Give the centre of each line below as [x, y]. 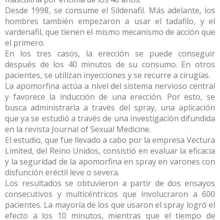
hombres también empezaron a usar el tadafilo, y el [110, 21]
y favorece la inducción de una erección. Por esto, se [110, 97]
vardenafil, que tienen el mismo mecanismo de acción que [110, 32]
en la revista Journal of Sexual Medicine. [78, 129]
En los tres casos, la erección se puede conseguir [110, 54]
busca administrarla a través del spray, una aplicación [110, 108]
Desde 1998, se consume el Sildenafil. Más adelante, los [110, 10]
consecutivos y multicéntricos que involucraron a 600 [110, 194]
